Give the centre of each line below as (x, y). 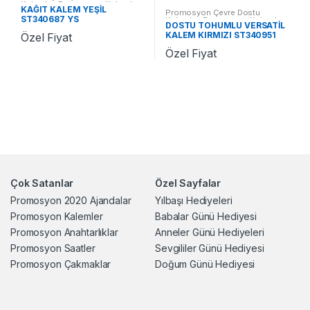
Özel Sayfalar (188, 183)
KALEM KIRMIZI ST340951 (220, 35)
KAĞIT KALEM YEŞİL (63, 10)
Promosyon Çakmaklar (61, 264)
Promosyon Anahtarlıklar (64, 232)
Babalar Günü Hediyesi (206, 217)
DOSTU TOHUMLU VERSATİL (225, 26)
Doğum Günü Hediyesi (205, 264)
